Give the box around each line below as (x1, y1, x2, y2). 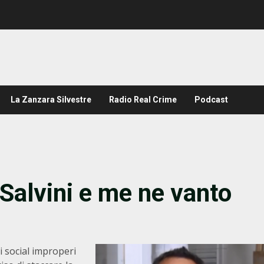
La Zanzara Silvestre (11, 95, 91, 104)
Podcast (194, 95, 228, 104)
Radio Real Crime (109, 95, 177, 104)
